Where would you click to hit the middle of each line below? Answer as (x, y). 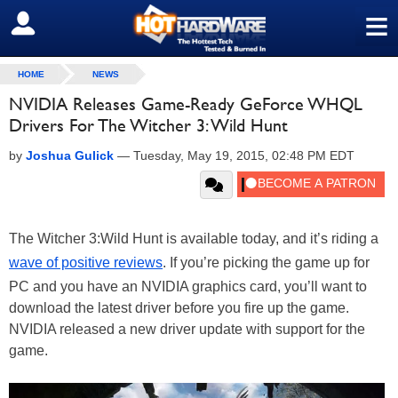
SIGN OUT (52, 24)
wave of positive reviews (86, 263)
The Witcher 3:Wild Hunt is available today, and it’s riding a (194, 239)
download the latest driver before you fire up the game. (179, 308)
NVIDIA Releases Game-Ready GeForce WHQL (186, 104)
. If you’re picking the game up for (266, 263)
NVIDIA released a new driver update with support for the (187, 329)
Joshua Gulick (70, 155)
